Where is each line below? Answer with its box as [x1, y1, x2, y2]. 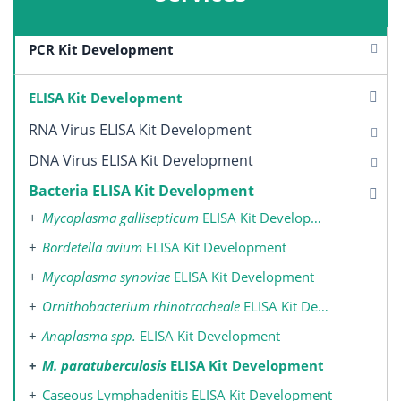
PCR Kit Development [29, 39, 174, 58]
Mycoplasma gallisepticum [42, 208, 199, 226]
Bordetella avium [42, 237, 142, 256]
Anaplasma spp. [42, 326, 136, 345]
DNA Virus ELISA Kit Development [29, 149, 253, 170]
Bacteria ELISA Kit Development [29, 180, 254, 200]
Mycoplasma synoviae [42, 267, 170, 286]
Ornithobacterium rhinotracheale [42, 296, 240, 315]
